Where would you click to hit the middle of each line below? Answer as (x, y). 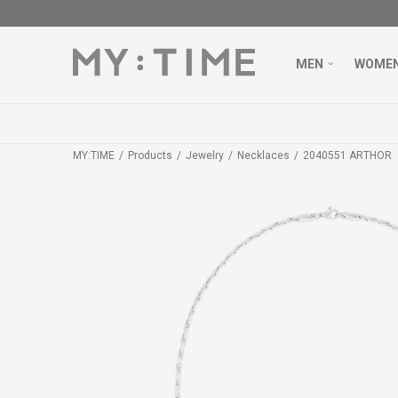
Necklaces (263, 155)
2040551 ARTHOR (347, 155)
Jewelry (205, 155)
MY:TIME (94, 155)
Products (150, 155)
